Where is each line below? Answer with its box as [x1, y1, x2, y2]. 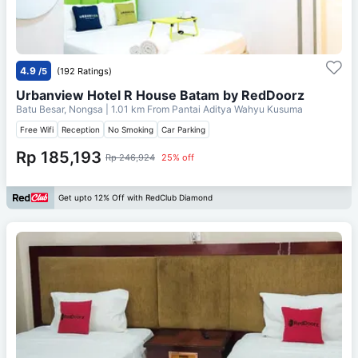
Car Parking [161, 124, 205, 134]
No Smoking [108, 124, 153, 134]
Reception [62, 124, 100, 134]
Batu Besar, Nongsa [16, 102, 105, 115]
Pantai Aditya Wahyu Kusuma [172, 102, 303, 115]
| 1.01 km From [105, 102, 169, 115]
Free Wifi [20, 124, 54, 134]
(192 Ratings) [57, 65, 112, 77]
